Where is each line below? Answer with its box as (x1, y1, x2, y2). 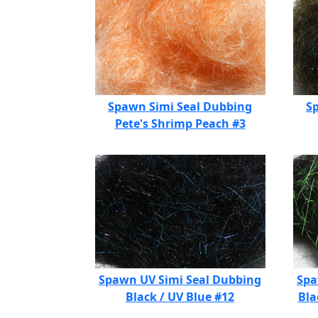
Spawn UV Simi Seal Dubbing (99, 272, 261, 287)
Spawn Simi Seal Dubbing (108, 99, 252, 114)
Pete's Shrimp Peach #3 (114, 116, 246, 131)
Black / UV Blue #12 (126, 289, 234, 305)
